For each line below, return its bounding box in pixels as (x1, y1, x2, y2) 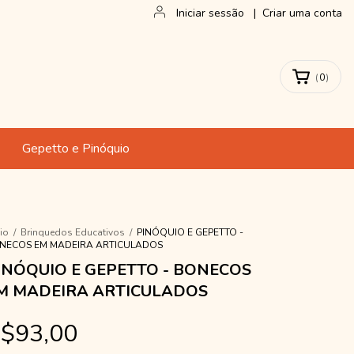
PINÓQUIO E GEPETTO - (137, 226, 243, 239)
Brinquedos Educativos (21, 226, 125, 239)
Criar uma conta (262, 6, 342, 21)
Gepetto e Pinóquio (21, 140, 130, 157)
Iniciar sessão (176, 6, 244, 21)
